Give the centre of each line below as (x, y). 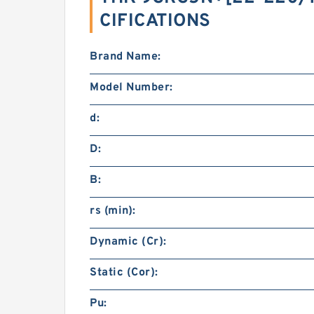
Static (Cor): (124, 273)
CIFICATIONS (155, 21)
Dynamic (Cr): (128, 242)
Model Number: (131, 88)
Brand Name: (125, 57)
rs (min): (113, 211)
